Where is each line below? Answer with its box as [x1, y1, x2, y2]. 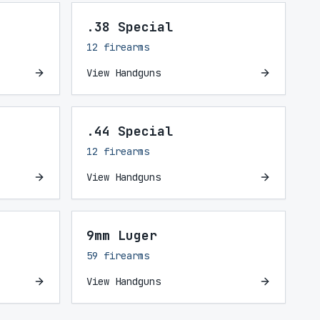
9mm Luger [86, 227, 157, 244]
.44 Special [86, 123, 173, 139]
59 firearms [86, 249, 149, 262]
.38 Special [86, 19, 173, 35]
